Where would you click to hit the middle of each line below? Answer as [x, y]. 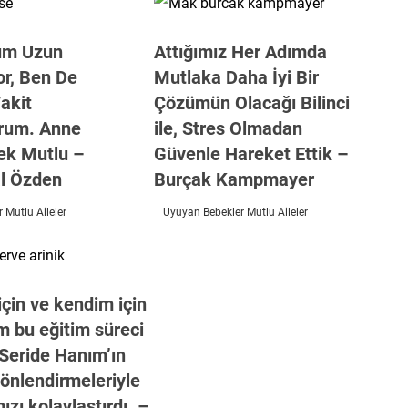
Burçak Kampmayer [234, 179]
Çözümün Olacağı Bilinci [251, 103]
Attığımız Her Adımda [240, 52]
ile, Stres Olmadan [228, 128]
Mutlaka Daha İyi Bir [236, 77]
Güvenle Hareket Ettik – [251, 154]
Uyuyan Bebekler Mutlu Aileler [235, 212]
